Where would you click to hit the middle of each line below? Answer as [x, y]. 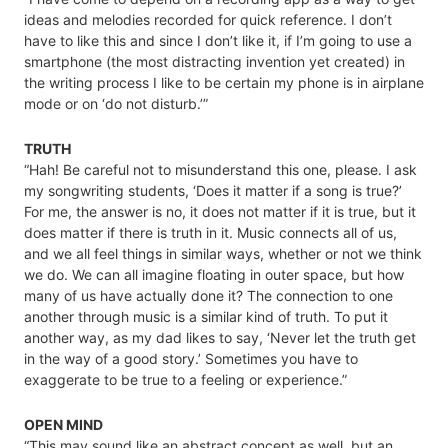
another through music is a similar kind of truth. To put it [206, 316]
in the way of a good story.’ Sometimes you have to [191, 358]
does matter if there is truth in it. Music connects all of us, [210, 232]
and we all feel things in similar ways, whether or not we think [223, 253]
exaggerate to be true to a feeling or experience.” [185, 379]
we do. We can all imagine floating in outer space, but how [214, 274]
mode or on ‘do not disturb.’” [116, 103]
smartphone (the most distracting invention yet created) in [214, 61]
